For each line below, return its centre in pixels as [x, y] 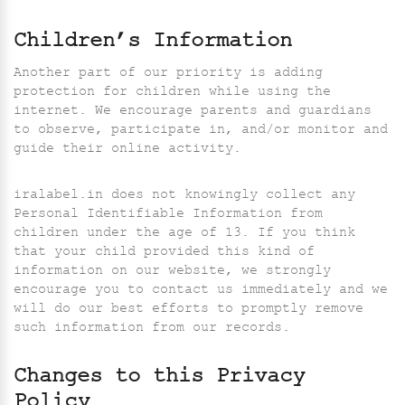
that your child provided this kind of [164, 253]
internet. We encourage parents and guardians [193, 112]
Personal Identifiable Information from [168, 215]
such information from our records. [152, 329]
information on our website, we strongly [172, 272]
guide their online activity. [127, 150]
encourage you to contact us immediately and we [201, 291]
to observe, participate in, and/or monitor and [201, 131]
